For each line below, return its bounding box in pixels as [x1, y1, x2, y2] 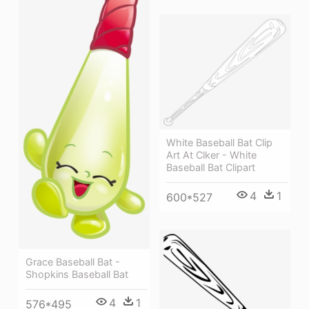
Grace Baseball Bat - [26, 255, 120, 268]
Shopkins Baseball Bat [26, 268, 128, 280]
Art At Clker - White [166, 149, 257, 161]
